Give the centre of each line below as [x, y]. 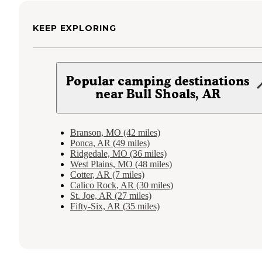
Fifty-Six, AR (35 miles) [115, 206]
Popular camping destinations [158, 81]
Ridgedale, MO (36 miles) [118, 153]
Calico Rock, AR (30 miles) [122, 185]
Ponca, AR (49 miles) [110, 143]
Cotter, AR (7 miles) [107, 174]
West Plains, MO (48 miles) [121, 164]
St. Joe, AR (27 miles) [111, 195]
